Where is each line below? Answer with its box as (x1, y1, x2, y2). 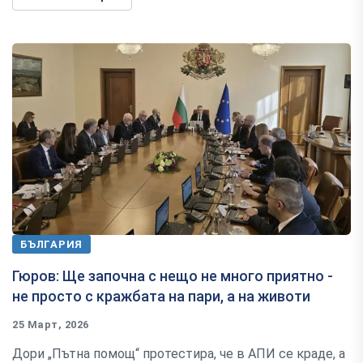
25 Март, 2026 (12, 318, 89, 331)
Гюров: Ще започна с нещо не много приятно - (12, 267, 333, 284)
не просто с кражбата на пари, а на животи (12, 287, 310, 305)
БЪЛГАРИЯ (20, 237, 83, 250)
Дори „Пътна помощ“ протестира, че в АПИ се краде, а (12, 345, 345, 361)
